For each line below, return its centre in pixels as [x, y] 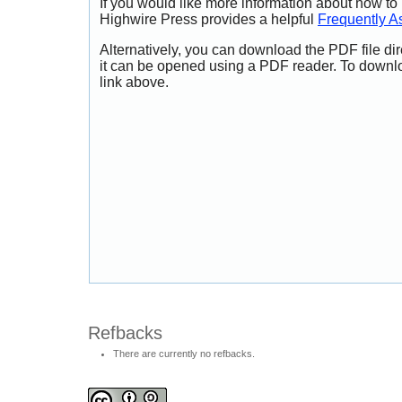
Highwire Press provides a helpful [209, 20]
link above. [134, 83]
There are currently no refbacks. [184, 353]
